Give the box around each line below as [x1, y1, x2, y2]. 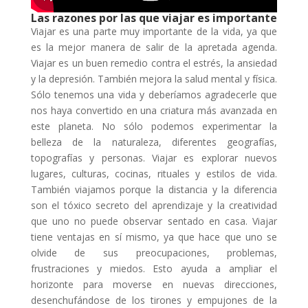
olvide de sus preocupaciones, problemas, [30, 245, 278, 259]
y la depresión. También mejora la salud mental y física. [30, 71, 278, 85]
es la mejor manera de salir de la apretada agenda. [30, 40, 278, 54]
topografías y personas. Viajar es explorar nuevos [30, 151, 278, 164]
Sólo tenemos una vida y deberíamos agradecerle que [30, 87, 278, 101]
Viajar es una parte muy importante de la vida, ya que [30, 24, 278, 38]
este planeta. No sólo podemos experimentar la [30, 119, 278, 133]
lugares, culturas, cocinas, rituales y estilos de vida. [30, 166, 278, 180]
